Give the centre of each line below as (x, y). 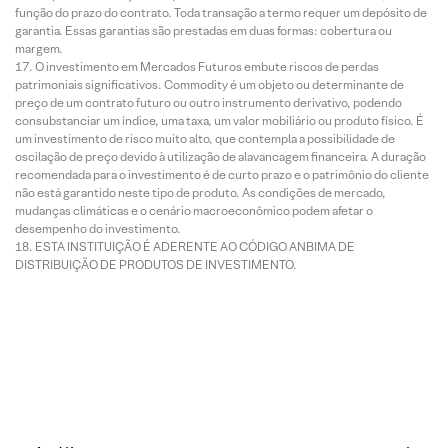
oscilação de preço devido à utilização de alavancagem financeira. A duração (220, 156)
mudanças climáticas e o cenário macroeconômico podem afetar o (194, 210)
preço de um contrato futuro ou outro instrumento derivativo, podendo (208, 102)
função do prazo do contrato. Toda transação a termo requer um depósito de (221, 12)
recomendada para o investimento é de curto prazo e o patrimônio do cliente (222, 174)
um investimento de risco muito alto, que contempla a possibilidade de (205, 138)
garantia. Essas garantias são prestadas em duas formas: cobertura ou (203, 30)
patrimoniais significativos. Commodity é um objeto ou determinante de (209, 84)
